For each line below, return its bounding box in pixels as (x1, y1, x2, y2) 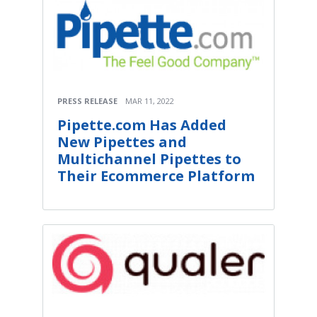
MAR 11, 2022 (125, 95, 174, 106)
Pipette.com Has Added (57, 115, 226, 134)
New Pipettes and (57, 132, 187, 151)
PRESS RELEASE (57, 95, 117, 106)
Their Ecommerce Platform (57, 166, 255, 185)
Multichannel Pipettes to (57, 149, 241, 168)
